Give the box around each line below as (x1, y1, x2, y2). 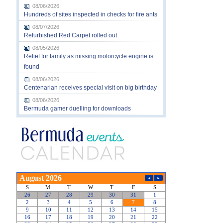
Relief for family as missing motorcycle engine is (23, 52, 153, 60)
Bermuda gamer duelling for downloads (23, 105, 131, 112)
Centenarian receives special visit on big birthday (23, 84, 157, 91)
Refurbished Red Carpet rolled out (23, 31, 117, 39)
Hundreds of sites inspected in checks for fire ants (23, 10, 157, 18)
